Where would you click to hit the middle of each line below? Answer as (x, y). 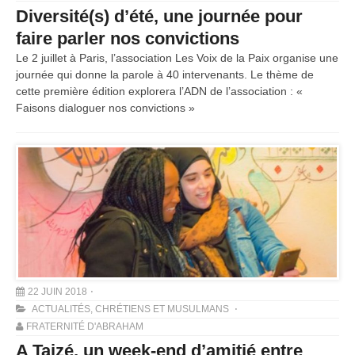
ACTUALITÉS (61, 309)
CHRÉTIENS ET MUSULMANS (162, 309)
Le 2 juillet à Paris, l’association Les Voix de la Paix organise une (177, 58)
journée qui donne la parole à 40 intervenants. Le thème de (165, 74)
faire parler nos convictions (128, 38)
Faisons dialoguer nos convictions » (105, 108)
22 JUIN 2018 (57, 291)
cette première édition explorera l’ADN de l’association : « (159, 91)
